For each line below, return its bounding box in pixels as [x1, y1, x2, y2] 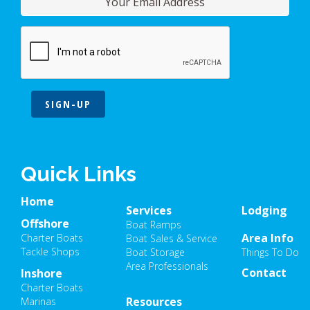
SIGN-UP [45, 96, 91, 111]
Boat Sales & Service [126, 231, 218, 245]
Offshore [21, 216, 69, 232]
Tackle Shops [21, 245, 80, 259]
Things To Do [241, 245, 300, 259]
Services [126, 202, 172, 218]
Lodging [241, 202, 288, 218]
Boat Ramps [126, 217, 182, 231]
